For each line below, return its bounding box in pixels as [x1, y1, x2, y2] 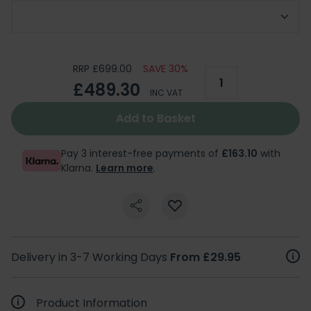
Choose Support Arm [22, 8, 137, 25]
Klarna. [61, 160, 96, 175]
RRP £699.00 [73, 62, 132, 76]
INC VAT [150, 86, 183, 99]
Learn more [96, 160, 153, 175]
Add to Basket [115, 110, 196, 126]
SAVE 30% [143, 62, 188, 76]
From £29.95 [170, 249, 241, 265]
